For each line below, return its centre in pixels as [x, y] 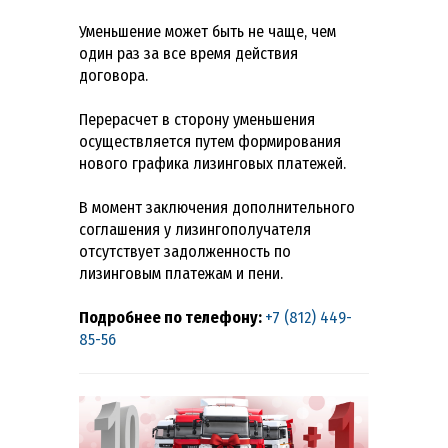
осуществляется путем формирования [210, 141]
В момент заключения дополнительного [217, 207]
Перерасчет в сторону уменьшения [197, 119]
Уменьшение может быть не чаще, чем [207, 31]
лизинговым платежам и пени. [181, 273]
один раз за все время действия [188, 53]
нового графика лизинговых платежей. [212, 163]
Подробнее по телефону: [172, 317]
